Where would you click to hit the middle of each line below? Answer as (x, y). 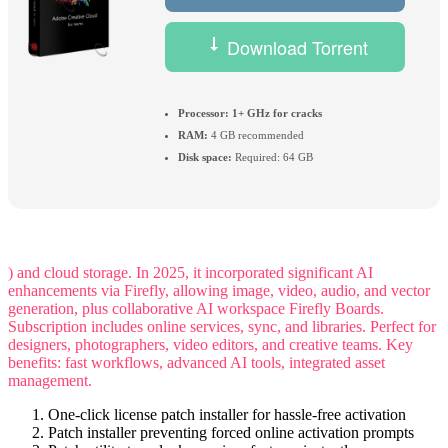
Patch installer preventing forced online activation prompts (231, 433)
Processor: (203, 112)
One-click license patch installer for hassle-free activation (227, 415)
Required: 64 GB (272, 156)
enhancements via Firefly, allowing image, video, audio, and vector (219, 291)
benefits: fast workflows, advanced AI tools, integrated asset (196, 363)
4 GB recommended (256, 134)
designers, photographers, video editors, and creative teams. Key (210, 345)
